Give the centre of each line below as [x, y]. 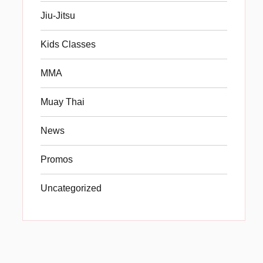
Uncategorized [71, 188]
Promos [57, 159]
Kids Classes [68, 44]
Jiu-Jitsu [58, 15]
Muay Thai [63, 102]
